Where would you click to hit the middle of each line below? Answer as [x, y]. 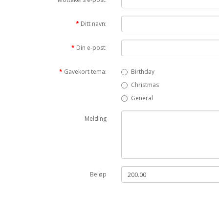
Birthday [143, 72]
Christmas [145, 85]
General [142, 98]
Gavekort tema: [86, 72]
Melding [96, 119]
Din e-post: [92, 48]
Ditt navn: [94, 24]
